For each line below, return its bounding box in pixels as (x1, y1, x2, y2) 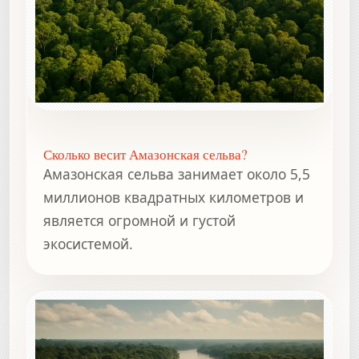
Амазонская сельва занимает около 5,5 (43, 164, 310, 184)
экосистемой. (43, 234, 133, 254)
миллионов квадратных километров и (43, 188, 304, 208)
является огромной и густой (43, 211, 236, 231)
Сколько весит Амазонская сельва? (43, 145, 248, 164)
